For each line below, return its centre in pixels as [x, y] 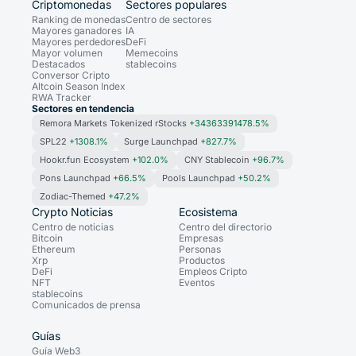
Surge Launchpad [162, 142]
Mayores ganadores [77, 31]
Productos [202, 261]
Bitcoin [47, 238]
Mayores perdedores [79, 42]
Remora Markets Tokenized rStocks [114, 124]
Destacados [58, 64]
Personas [200, 250]
